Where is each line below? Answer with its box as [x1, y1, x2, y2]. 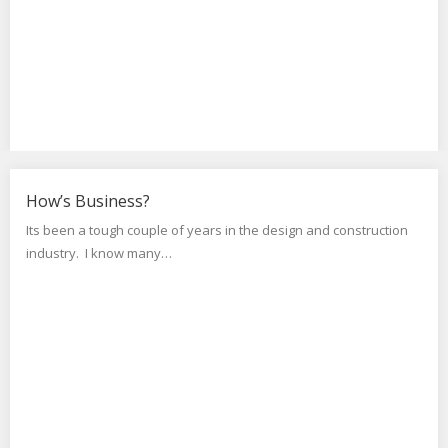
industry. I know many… [26, 244, 172, 262]
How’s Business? [26, 190, 150, 212]
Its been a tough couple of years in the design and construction [26, 221, 408, 239]
